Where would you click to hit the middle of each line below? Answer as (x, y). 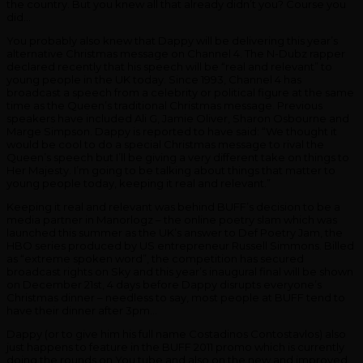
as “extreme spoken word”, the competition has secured (155, 258)
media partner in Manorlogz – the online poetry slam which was (172, 219)
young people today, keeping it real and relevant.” (139, 183)
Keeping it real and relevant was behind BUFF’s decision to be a (173, 206)
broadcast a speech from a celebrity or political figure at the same (180, 92)
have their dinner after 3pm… (82, 310)
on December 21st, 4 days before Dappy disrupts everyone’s (164, 284)
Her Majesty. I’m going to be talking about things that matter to (171, 170)
